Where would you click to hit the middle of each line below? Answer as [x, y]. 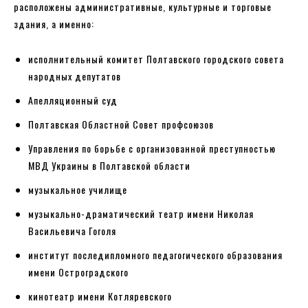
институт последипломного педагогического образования [155, 254]
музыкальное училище [79, 189]
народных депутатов [76, 76]
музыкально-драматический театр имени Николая [141, 213]
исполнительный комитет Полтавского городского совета [156, 58]
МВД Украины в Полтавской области [111, 165]
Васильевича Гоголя [74, 230]
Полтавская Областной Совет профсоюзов [122, 124]
